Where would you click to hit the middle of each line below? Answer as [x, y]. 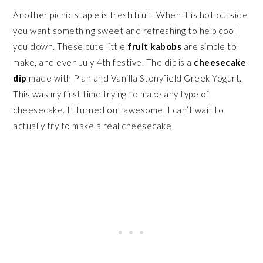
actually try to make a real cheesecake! [94, 125]
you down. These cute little [70, 46]
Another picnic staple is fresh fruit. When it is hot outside [131, 14]
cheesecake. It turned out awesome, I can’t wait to [119, 109]
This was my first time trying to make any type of [111, 94]
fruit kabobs [155, 46]
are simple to [209, 46]
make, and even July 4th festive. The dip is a [104, 62]
